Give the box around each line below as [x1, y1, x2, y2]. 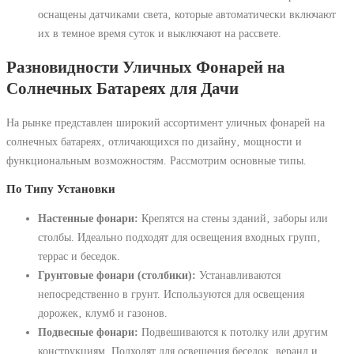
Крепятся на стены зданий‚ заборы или [138, 211, 328, 224]
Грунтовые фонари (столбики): [38, 268, 196, 281]
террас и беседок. [38, 249, 120, 262]
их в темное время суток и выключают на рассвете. [38, 27, 281, 40]
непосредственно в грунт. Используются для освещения [38, 287, 304, 300]
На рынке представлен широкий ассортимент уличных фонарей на [6, 116, 325, 130]
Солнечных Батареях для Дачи [6, 78, 239, 98]
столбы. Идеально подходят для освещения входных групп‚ [38, 230, 321, 243]
